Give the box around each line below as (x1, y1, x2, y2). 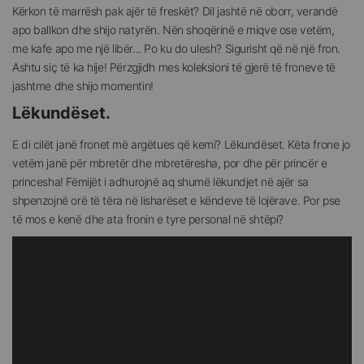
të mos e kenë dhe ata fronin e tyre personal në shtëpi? (12, 212, 284, 227)
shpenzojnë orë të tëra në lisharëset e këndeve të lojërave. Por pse (12, 193, 340, 208)
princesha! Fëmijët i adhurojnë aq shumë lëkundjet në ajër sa (12, 175, 309, 189)
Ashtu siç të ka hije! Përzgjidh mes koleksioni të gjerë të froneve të (12, 60, 336, 75)
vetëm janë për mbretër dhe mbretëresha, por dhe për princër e (12, 156, 327, 171)
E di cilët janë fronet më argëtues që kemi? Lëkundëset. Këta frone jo (12, 137, 351, 152)
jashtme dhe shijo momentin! (12, 79, 154, 93)
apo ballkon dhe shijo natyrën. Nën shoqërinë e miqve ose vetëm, (12, 23, 335, 37)
